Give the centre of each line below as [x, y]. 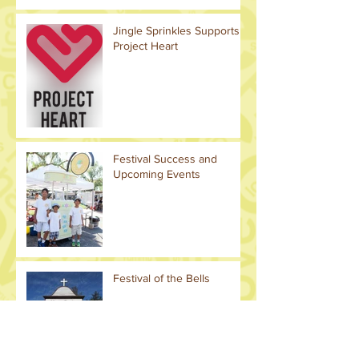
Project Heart [145, 45]
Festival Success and [165, 158]
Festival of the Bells [161, 278]
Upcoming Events [157, 173]
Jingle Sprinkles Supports [176, 30]
